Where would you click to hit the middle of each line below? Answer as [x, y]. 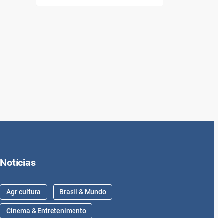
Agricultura [24, 192]
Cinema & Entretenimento [46, 211]
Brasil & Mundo [83, 192]
